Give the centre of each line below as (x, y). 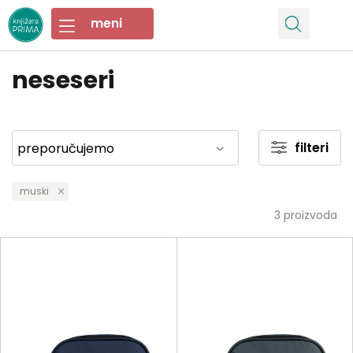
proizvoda (309, 215)
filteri (312, 148)
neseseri (63, 80)
